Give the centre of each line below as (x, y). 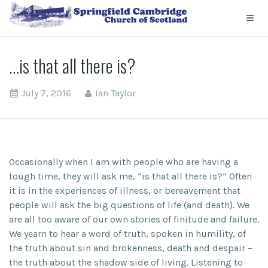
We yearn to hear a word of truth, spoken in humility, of (127, 234)
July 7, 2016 (46, 93)
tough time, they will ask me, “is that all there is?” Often (130, 176)
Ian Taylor (115, 93)
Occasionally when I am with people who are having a (124, 162)
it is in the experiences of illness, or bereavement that (125, 191)
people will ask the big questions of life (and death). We (129, 205)
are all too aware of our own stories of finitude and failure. (134, 219)
